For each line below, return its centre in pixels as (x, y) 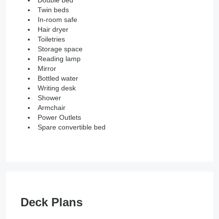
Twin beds (53, 10)
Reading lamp (59, 58)
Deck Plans (52, 202)
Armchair (52, 107)
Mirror (47, 68)
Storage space (60, 49)
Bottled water (58, 78)
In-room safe (57, 19)
